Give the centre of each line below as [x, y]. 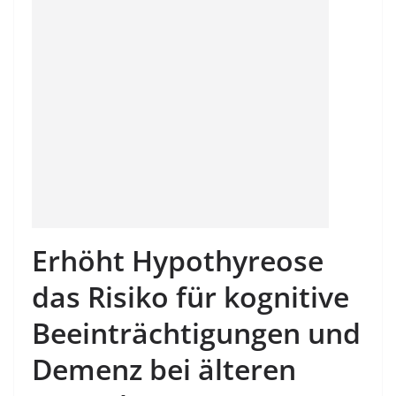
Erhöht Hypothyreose [178, 260]
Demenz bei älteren [164, 369]
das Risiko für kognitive [190, 297]
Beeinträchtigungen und [196, 333]
